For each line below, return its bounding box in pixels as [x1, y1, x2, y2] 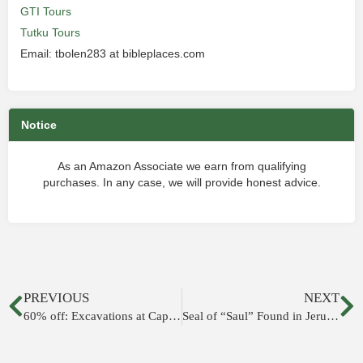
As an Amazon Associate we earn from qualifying [57, 160, 306, 173]
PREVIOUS [23, 290, 89, 305]
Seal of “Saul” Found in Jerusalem [326, 310, 339, 322]
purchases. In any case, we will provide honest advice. [42, 176, 321, 189]
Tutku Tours [20, 26, 80, 39]
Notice [21, 118, 57, 131]
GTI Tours [20, 5, 71, 18]
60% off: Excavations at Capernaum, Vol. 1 [169, 310, 181, 322]
